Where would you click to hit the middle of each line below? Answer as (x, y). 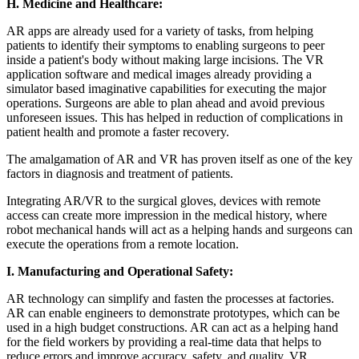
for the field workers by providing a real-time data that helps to (164, 341)
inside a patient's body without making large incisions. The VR (165, 59)
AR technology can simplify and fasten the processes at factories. (170, 298)
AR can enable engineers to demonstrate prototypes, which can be (173, 313)
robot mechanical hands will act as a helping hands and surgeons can (179, 229)
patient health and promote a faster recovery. (118, 131)
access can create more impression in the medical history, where (167, 215)
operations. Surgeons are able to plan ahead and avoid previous (165, 103)
